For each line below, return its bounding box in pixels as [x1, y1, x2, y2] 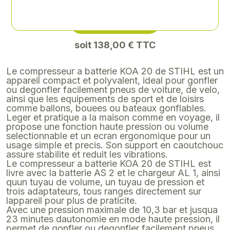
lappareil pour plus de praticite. [6, 150, 137, 161]
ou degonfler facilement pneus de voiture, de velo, [6, 39, 220, 50]
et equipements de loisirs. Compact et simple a [6, 187, 204, 198]
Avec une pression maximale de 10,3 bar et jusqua [6, 159, 218, 170]
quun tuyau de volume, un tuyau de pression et [6, 131, 204, 142]
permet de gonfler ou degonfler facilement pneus [6, 178, 214, 188]
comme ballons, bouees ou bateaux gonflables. [6, 57, 206, 68]
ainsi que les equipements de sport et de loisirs [6, 48, 204, 59]
